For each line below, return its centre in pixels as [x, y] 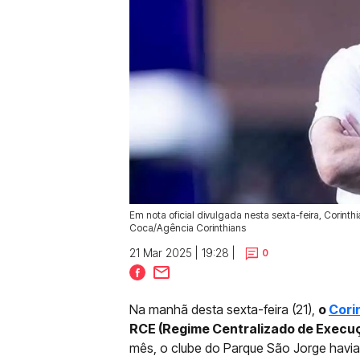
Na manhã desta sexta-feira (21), [224, 309]
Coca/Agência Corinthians [188, 228]
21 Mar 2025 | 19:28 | [182, 253]
